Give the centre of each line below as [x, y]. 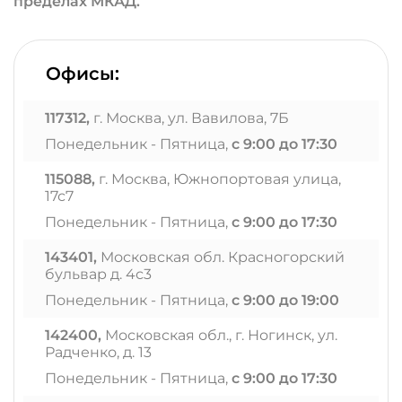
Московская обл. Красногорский [221, 257]
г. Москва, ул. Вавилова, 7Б [189, 118]
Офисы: [83, 74]
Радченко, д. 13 [98, 352]
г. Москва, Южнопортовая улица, [218, 179]
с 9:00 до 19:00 [285, 300]
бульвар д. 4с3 [98, 274]
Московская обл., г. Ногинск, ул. [219, 335]
